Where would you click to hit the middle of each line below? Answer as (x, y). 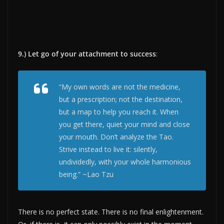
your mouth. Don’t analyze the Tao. (116, 136)
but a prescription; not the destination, (121, 99)
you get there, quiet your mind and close (124, 124)
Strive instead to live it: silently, (108, 149)
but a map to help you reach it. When (119, 111)
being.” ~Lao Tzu (86, 174)
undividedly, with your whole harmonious (125, 161)
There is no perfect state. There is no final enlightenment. (111, 211)
